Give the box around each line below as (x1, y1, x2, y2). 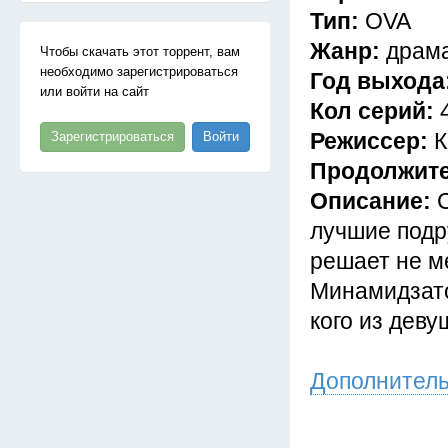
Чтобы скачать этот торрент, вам (40, 44, 240, 59)
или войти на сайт (40, 84, 149, 99)
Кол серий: (310, 98, 440, 124)
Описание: (310, 188, 437, 214)
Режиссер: (310, 128, 434, 154)
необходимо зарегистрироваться (40, 64, 238, 79)
